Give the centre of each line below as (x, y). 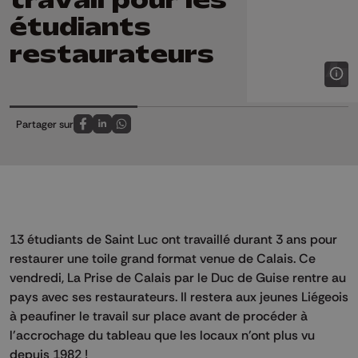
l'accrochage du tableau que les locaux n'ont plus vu (162, 335)
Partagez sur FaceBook (135, 132)
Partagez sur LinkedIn (151, 132)
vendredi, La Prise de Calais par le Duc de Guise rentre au (178, 278)
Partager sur (45, 124)
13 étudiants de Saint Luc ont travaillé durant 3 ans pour (173, 239)
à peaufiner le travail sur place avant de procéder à (159, 316)
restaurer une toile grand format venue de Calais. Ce (163, 259)
